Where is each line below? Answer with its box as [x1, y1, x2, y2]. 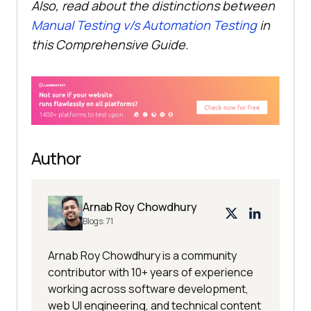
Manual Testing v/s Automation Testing [31, 17, 257, 34]
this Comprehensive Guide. [31, 36, 189, 53]
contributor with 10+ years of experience [48, 264, 253, 280]
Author [31, 146, 81, 169]
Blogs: [83, 215, 106, 227]
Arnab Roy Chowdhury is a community [48, 247, 237, 263]
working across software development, [48, 280, 249, 296]
